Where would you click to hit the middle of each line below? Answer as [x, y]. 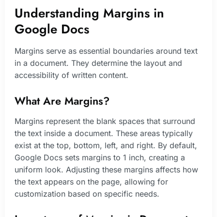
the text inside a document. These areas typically [104, 133]
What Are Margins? [62, 101]
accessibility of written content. [71, 75]
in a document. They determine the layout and [98, 63]
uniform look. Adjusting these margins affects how [106, 169]
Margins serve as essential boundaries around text [106, 51]
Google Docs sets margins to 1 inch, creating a [100, 157]
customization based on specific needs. [87, 194]
